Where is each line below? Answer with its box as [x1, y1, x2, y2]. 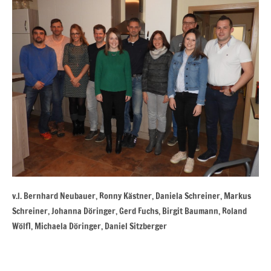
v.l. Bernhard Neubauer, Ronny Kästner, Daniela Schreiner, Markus [12, 189, 251, 202]
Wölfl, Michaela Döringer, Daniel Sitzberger [12, 220, 167, 232]
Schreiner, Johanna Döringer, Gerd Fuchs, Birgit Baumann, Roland [12, 204, 247, 217]
